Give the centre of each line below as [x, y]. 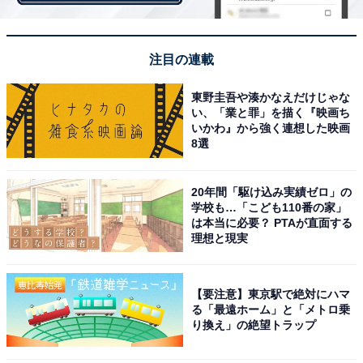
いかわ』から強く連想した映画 [271, 128]
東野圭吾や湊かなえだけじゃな [271, 97]
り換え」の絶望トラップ [254, 325]
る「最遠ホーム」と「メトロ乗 [271, 310]
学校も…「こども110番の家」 [269, 207]
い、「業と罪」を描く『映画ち [271, 113]
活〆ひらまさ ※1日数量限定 [82, 302]
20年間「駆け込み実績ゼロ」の [272, 192]
